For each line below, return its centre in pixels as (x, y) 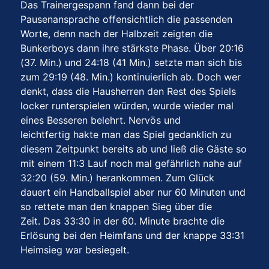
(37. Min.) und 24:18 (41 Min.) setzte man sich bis (131, 63)
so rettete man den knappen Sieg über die (116, 207)
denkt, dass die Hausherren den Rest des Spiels (128, 92)
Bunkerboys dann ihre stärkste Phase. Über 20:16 (132, 48)
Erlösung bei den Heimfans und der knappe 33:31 (132, 236)
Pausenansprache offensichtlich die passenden (126, 20)
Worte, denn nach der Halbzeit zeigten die (116, 34)
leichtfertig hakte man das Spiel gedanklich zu (126, 135)
